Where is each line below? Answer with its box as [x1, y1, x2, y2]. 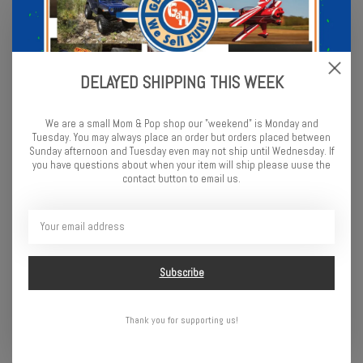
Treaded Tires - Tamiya [40, 219, 150, 237]
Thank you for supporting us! [125, 314, 238, 326]
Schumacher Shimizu [45, 203, 145, 221]
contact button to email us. [122, 172, 241, 186]
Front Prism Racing [220, 203, 315, 221]
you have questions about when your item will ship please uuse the [32, 158, 331, 172]
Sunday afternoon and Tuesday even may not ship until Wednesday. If [28, 144, 335, 158]
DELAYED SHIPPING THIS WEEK [79, 71, 284, 93]
